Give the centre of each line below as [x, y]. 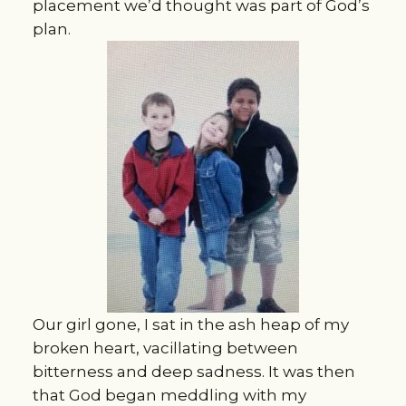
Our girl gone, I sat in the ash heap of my [190, 325]
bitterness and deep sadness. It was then [193, 372]
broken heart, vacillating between [165, 348]
